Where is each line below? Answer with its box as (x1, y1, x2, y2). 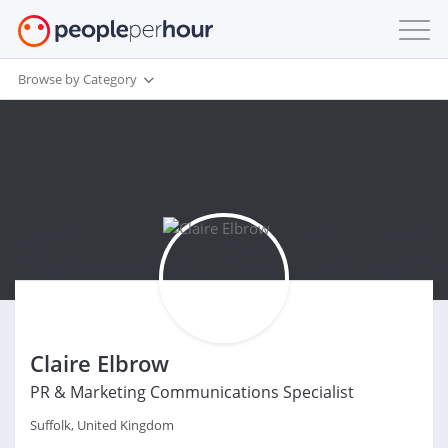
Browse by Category (18, 69, 137, 88)
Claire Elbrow (30, 348, 169, 378)
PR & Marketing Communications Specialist (30, 381, 354, 403)
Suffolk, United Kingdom (30, 416, 174, 434)
